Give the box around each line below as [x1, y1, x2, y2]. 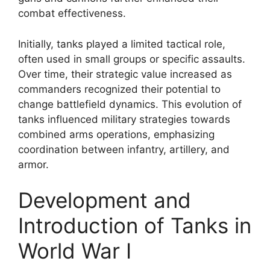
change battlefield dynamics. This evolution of [18, 98, 242, 110]
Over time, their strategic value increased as [18, 67, 232, 80]
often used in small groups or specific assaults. [18, 52, 245, 65]
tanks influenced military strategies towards [18, 113, 230, 125]
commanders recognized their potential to [18, 83, 221, 95]
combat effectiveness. [18, 7, 126, 19]
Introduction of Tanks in [18, 213, 251, 238]
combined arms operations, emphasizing [18, 128, 215, 140]
